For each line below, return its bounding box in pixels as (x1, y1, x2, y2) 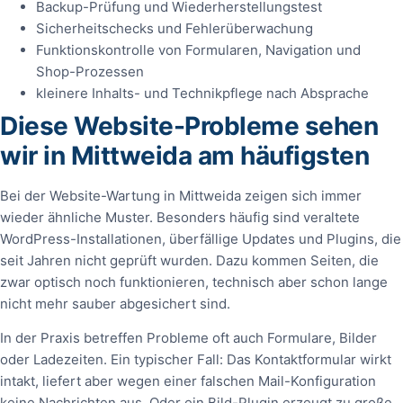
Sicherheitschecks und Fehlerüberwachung (36, 19, 313, 37)
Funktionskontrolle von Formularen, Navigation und (36, 40, 361, 58)
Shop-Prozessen (36, 62, 144, 80)
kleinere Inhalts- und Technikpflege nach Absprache (36, 84, 369, 102)
